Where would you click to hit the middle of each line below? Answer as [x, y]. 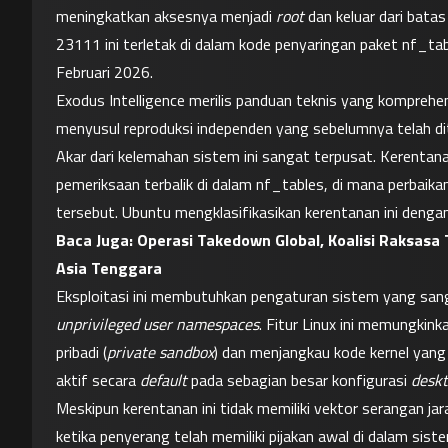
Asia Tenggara [109, 268]
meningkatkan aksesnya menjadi [166, 16]
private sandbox [160, 352]
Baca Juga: [96, 240]
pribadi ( [81, 352]
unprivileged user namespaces [157, 324]
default [163, 380]
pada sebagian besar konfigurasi [299, 380]
